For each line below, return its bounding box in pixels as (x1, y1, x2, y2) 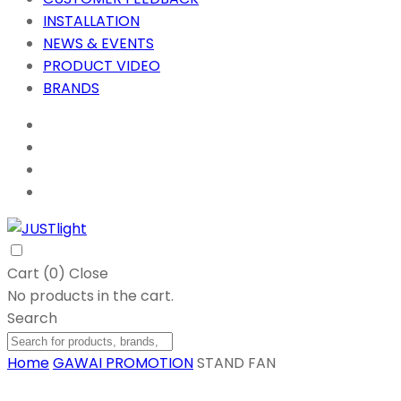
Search (7, 308, 57, 329)
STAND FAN (197, 353, 276, 374)
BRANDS (43, 78, 99, 99)
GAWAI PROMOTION (53, 353, 193, 374)
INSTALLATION (43, 11, 140, 32)
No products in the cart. (7, 286, 174, 307)
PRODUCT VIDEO (43, 55, 160, 77)
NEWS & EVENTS (43, 33, 154, 55)
